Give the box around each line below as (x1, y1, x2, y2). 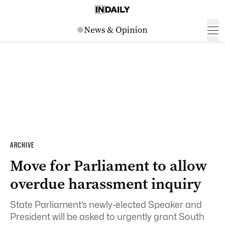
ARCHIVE (10, 141, 34, 150)
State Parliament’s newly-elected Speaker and (10, 199, 202, 210)
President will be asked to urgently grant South (10, 211, 204, 222)
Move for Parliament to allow (10, 156, 207, 176)
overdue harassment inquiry (10, 174, 201, 194)
